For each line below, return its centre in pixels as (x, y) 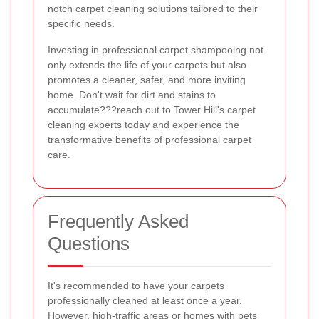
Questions (89, 243)
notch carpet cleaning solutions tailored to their (153, 8)
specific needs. (81, 23)
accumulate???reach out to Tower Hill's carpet (152, 109)
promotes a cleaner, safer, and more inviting (147, 79)
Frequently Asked (118, 221)
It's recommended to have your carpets (136, 285)
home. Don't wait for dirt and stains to (132, 94)
